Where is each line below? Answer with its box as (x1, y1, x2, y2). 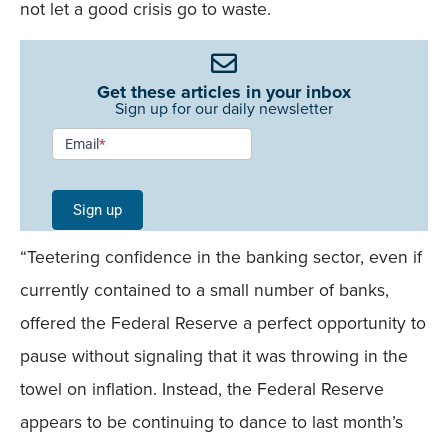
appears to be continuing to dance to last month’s (20, 409, 403, 436)
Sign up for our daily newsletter (115, 97, 333, 121)
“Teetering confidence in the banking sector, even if (20, 244, 422, 271)
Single (51, 183, 100, 204)
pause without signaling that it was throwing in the (20, 343, 408, 370)
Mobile (51, 249, 105, 270)
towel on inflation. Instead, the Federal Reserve (20, 376, 384, 403)
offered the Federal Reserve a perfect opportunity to (20, 310, 426, 337)
